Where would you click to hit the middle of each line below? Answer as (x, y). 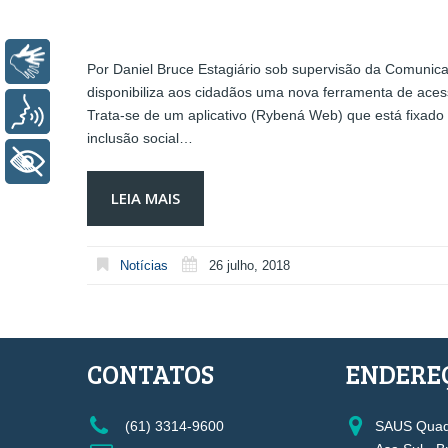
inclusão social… (140, 137)
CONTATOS (150, 374)
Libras (87, 61)
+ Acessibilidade (124, 161)
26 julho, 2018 (249, 265)
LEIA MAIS (145, 197)
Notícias (144, 265)
